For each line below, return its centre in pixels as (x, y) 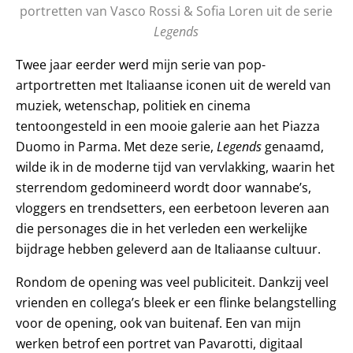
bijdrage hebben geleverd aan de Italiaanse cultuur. (168, 249)
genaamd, (293, 147)
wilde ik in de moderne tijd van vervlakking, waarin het (175, 167)
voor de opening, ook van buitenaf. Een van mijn (158, 323)
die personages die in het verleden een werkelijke (162, 229)
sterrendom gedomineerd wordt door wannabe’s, (163, 188)
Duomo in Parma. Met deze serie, (116, 147)
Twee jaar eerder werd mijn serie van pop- (141, 65)
